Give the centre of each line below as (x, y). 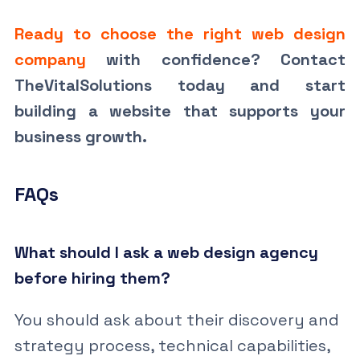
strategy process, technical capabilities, (172, 345)
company (50, 59)
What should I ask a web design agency (166, 252)
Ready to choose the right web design (180, 33)
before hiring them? (92, 278)
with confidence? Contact (216, 59)
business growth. (80, 136)
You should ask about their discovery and (176, 319)
